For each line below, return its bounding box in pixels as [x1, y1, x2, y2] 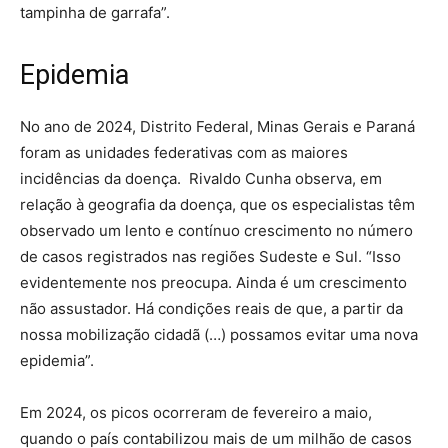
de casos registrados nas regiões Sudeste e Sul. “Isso [20, 246, 401, 266]
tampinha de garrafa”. [20, 2, 170, 22]
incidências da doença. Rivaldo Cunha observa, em [20, 168, 382, 188]
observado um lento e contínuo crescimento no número [20, 220, 413, 240]
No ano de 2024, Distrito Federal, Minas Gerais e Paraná [20, 116, 415, 136]
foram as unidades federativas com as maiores [20, 142, 348, 162]
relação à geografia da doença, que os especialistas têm [20, 194, 415, 214]
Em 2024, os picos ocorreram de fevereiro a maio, [20, 402, 372, 422]
